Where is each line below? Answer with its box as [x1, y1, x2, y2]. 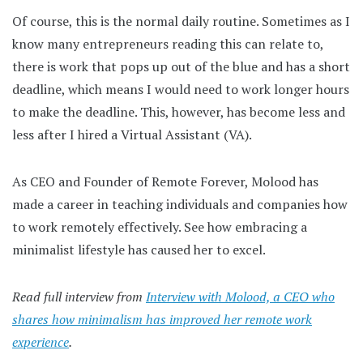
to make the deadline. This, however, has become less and [12, 102, 345, 121]
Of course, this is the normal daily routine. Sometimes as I [12, 11, 350, 30]
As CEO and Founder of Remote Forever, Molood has [12, 172, 318, 190]
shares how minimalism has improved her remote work [12, 310, 312, 328]
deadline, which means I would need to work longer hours [12, 79, 349, 98]
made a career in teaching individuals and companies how [12, 194, 348, 213]
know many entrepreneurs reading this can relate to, [12, 34, 323, 53]
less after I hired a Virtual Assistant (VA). [12, 125, 252, 143]
